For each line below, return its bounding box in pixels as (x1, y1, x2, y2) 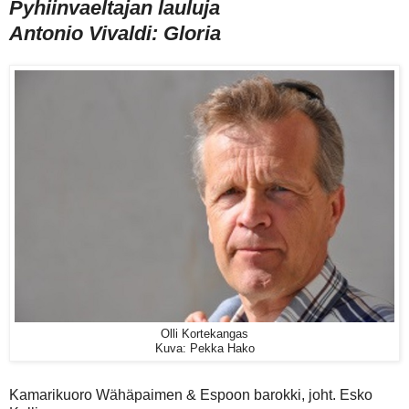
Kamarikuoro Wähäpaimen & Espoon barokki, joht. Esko (9, 387, 372, 404)
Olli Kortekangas (161, 327, 248, 341)
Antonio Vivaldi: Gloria (9, 21, 221, 45)
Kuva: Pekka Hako (154, 341, 255, 355)
